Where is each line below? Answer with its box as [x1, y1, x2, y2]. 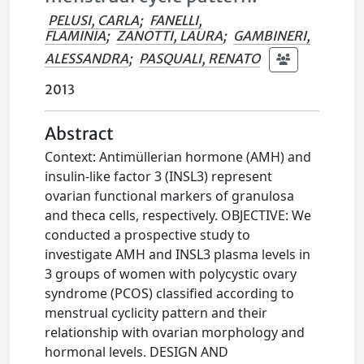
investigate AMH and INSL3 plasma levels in [45, 245, 311, 263]
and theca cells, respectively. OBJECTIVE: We [45, 206, 312, 224]
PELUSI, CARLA [48, 12, 140, 28]
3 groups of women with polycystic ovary [45, 265, 297, 283]
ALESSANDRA [45, 50, 129, 67]
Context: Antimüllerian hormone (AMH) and [45, 148, 312, 166]
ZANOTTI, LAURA [116, 28, 223, 44]
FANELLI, [149, 12, 203, 28]
